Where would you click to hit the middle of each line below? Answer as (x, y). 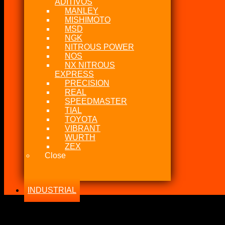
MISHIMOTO (88, 20)
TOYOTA (81, 119)
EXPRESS (74, 74)
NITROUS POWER (99, 47)
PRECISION (87, 83)
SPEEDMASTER (96, 101)
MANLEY (82, 11)
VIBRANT (83, 128)
